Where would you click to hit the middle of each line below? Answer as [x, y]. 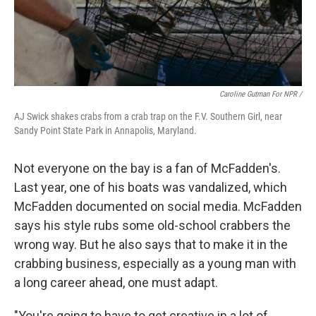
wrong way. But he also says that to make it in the [151, 244]
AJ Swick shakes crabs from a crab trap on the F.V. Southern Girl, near [148, 116]
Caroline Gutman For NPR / [261, 94]
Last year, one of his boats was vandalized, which [151, 187]
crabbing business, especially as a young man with [155, 263]
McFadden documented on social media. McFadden [158, 206]
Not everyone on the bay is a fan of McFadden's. [147, 168]
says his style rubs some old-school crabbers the [152, 225]
